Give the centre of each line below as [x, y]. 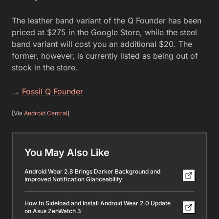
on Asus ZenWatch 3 [53, 211]
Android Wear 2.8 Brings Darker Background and [92, 171]
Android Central [46, 113]
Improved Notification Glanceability [73, 179]
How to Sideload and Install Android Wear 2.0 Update [98, 203]
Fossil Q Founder [53, 91]
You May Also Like [67, 152]
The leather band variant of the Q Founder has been [107, 20]
